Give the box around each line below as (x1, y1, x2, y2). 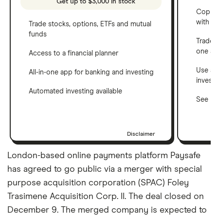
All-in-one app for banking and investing (29, 69, 154, 76)
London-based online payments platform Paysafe (7, 151, 200, 160)
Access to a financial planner (29, 50, 118, 57)
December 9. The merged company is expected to (7, 205, 207, 215)
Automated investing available (29, 88, 122, 95)
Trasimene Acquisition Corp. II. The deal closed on (7, 192, 204, 201)
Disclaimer (127, 131, 155, 137)
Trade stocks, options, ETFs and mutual (29, 20, 151, 28)
